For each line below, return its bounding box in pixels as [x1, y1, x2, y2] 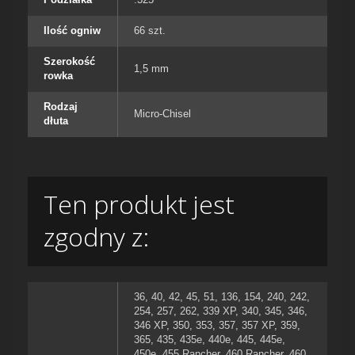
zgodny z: [44, 219, 149, 254]
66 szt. [134, 25, 166, 37]
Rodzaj [44, 101, 78, 113]
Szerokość [44, 55, 95, 68]
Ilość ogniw [44, 25, 101, 37]
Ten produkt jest [44, 187, 235, 222]
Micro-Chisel [134, 108, 191, 120]
